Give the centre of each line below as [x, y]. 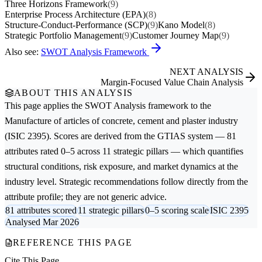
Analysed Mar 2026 [42, 222]
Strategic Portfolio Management [63, 35]
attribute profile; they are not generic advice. [86, 196]
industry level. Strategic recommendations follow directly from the [126, 181]
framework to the [178, 105]
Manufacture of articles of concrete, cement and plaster [105, 120]
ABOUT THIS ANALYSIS [74, 92]
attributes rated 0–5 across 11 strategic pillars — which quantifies [124, 151]
